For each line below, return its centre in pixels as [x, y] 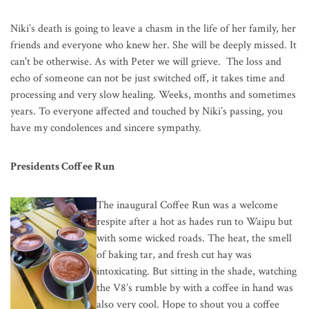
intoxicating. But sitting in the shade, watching [197, 272]
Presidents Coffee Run [62, 167]
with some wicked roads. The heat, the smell [194, 239]
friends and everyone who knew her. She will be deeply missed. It [153, 46]
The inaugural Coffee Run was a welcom [185, 206]
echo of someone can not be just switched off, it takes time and [148, 79]
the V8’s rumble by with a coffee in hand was [195, 288]
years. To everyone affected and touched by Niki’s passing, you [147, 112]
